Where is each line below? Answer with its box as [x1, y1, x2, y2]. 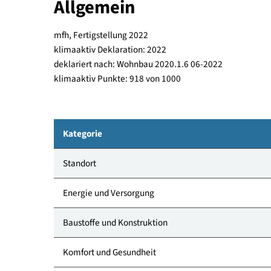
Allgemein [59, 54, 150, 83]
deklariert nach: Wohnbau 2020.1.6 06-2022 [59, 124, 247, 139]
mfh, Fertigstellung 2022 [59, 92, 165, 107]
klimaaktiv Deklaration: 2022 [59, 108, 185, 123]
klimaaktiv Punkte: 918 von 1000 [59, 140, 201, 155]
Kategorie [70, 201, 114, 217]
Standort [70, 234, 107, 249]
